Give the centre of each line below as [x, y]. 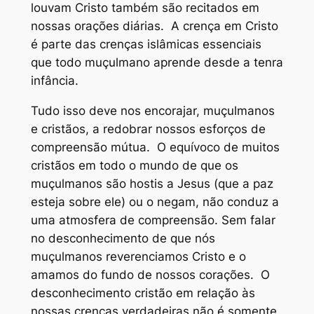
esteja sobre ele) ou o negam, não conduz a [155, 202]
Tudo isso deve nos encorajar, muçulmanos [152, 111]
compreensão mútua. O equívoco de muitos [155, 148]
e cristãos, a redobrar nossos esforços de [148, 129]
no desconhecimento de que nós [123, 239]
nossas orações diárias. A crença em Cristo [154, 26]
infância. [54, 81]
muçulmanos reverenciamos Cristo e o [138, 257]
